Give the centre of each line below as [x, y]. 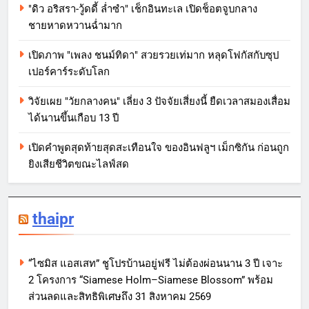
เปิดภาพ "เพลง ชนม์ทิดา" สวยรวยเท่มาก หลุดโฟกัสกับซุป [153, 56]
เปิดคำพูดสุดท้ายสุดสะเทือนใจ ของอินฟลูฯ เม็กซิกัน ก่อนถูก [159, 148]
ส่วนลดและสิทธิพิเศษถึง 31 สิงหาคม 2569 [120, 297]
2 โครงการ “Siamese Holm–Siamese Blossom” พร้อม [151, 280]
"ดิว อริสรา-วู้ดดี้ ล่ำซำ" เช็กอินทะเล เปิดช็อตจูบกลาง [143, 9]
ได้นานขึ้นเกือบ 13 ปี [73, 118]
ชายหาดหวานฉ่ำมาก [75, 26]
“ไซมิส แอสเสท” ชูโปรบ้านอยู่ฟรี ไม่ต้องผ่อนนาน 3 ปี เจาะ [156, 264]
